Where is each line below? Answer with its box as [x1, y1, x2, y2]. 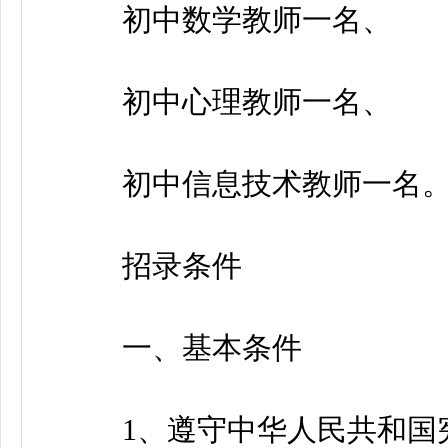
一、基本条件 [62, 331, 302, 364]
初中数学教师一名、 [62, 3, 392, 36]
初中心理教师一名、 [62, 85, 392, 118]
